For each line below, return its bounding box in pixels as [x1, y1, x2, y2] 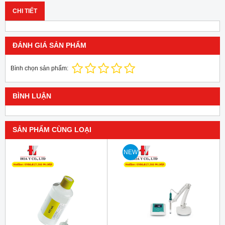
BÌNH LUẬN [13, 92, 51, 100]
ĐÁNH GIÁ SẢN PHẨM [13, 42, 86, 50]
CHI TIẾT [13, 8, 37, 15]
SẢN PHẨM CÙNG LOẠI [13, 126, 91, 134]
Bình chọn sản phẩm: [11, 65, 68, 72]
